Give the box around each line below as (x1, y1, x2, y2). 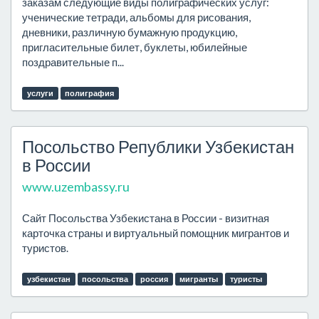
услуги (26, 88, 53, 98)
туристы (229, 274, 262, 283)
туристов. (22, 241, 68, 254)
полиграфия (65, 88, 115, 98)
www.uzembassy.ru (22, 179, 130, 194)
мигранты (179, 274, 219, 283)
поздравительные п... (22, 56, 124, 68)
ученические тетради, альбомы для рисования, (22, 11, 251, 23)
